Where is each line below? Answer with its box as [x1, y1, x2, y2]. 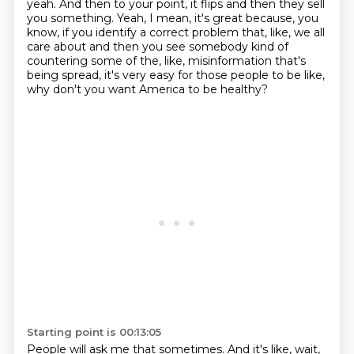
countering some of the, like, [26, 54, 188, 68]
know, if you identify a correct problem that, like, [26, 25, 294, 40]
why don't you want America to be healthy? [26, 82, 268, 96]
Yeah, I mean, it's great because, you [116, 11, 318, 25]
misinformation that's [187, 54, 306, 68]
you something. [26, 11, 117, 25]
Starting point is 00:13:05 [26, 326, 161, 338]
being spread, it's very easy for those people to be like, [26, 68, 325, 82]
